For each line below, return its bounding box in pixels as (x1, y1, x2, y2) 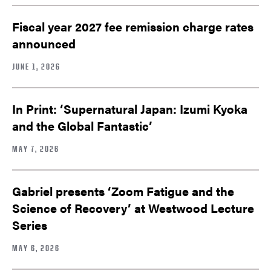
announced (12, 34, 76, 53)
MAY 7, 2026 (12, 143, 59, 154)
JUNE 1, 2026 (12, 61, 60, 72)
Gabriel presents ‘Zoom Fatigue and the (12, 182, 234, 200)
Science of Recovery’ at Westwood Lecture (12, 199, 254, 217)
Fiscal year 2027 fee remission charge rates (12, 18, 253, 36)
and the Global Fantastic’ (12, 117, 152, 135)
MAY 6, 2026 (12, 242, 60, 253)
